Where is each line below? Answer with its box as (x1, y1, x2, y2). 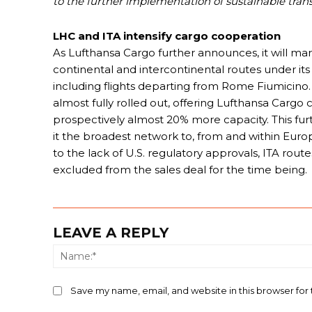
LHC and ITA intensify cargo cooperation (53, 29, 281, 43)
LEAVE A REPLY (53, 224, 169, 242)
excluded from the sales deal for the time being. (53, 163, 310, 177)
